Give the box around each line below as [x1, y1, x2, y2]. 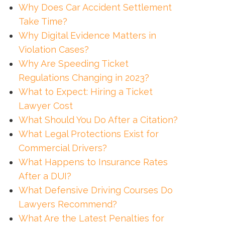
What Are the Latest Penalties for [18, 213, 164, 224]
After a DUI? [18, 171, 71, 182]
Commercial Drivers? [18, 143, 107, 154]
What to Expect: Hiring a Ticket [18, 86, 153, 97]
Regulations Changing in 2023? [18, 72, 149, 83]
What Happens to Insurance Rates [18, 157, 168, 168]
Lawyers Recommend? [18, 199, 117, 210]
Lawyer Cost [18, 100, 73, 111]
